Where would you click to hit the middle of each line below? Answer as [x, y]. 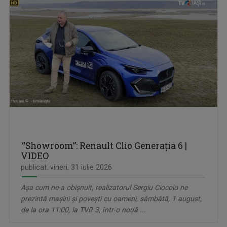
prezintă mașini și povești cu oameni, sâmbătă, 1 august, [111, 199]
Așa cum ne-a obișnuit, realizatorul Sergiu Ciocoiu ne [104, 188]
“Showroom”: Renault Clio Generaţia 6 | [104, 146]
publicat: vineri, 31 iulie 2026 [66, 167]
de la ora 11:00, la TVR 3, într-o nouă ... [83, 210]
